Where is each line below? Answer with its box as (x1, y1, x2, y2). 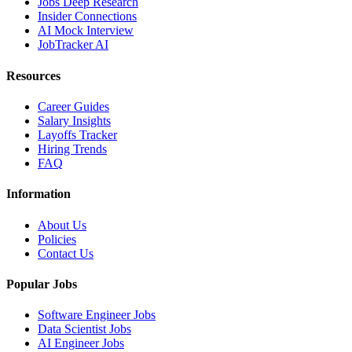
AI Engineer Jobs (38, 336, 124, 350)
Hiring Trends (38, 142, 107, 156)
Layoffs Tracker (38, 128, 117, 141)
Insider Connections (38, 9, 137, 24)
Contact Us (38, 246, 93, 260)
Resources (6, 68, 60, 82)
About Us (38, 218, 86, 232)
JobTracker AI (38, 38, 108, 52)
